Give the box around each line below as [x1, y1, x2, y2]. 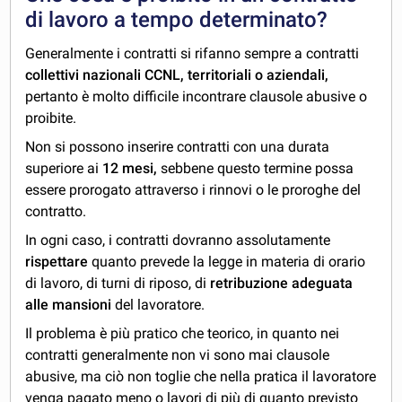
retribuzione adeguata [210, 275, 354, 293]
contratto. [25, 203, 87, 221]
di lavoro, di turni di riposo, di [25, 275, 211, 293]
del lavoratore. [115, 296, 205, 314]
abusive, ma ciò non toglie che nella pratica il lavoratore [25, 368, 377, 386]
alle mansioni [25, 296, 116, 314]
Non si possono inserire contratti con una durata [25, 138, 330, 156]
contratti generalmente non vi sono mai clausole [25, 346, 330, 364]
